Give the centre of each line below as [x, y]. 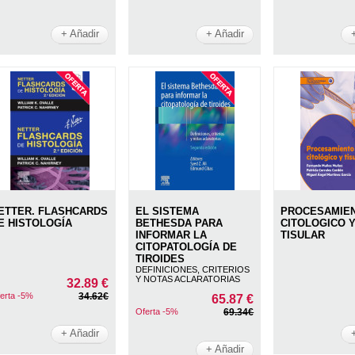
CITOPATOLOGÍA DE [187, 246]
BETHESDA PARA [179, 223]
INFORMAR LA [172, 235]
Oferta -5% [157, 311]
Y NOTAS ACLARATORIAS [188, 279]
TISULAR [303, 235]
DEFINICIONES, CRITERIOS [193, 269]
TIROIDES [160, 258]
